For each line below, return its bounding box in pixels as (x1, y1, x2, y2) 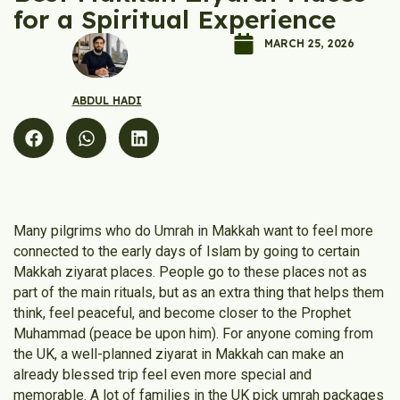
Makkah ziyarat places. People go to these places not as (13, 263, 367, 281)
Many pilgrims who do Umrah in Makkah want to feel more (13, 222, 373, 240)
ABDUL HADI (71, 94, 142, 108)
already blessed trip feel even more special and (13, 366, 312, 384)
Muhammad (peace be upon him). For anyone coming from (13, 325, 373, 343)
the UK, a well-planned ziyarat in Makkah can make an (13, 346, 344, 363)
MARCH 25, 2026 (263, 37, 354, 51)
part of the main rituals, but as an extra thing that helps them (13, 284, 384, 302)
